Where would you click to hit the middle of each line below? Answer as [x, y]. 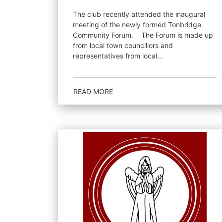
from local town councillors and [123, 45]
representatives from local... [118, 56]
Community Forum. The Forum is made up [107, 35]
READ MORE [93, 91]
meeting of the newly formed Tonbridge [137, 25]
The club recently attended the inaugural [139, 14]
